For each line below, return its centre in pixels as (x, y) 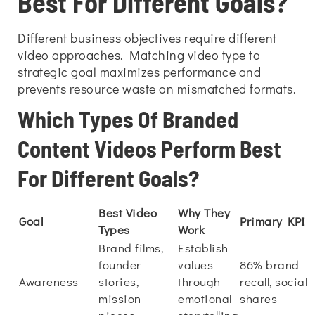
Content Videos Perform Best (149, 148)
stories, (118, 282)
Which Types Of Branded (128, 119)
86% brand (270, 265)
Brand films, (131, 248)
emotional (205, 298)
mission (120, 298)
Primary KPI (272, 221)
